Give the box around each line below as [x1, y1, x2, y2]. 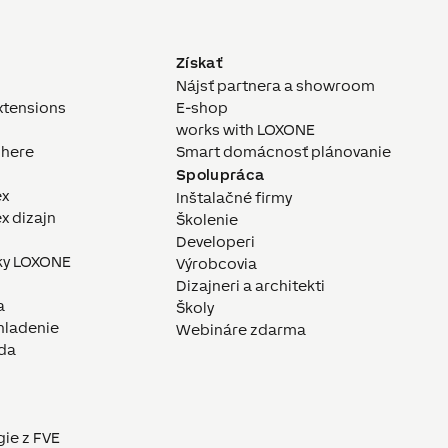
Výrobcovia [176, 255, 257, 273]
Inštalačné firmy [176, 189, 292, 207]
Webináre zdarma [176, 321, 306, 339]
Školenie [176, 211, 238, 229]
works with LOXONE [176, 121, 315, 139]
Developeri [176, 233, 255, 251]
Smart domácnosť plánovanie [176, 143, 391, 161]
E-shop [176, 99, 228, 117]
